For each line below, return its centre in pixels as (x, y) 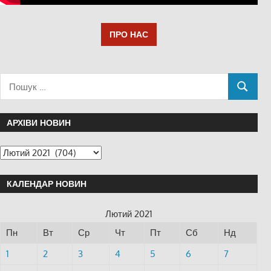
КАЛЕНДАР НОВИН (47, 184)
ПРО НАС (129, 34)
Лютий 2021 (129, 214)
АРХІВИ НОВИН (39, 122)
